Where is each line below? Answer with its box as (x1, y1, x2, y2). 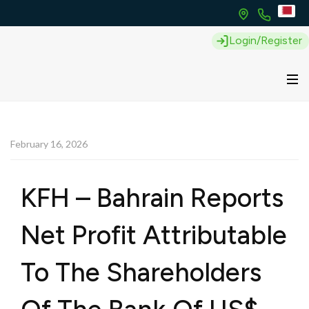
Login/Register (229, 33, 302, 47)
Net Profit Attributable (21, 219, 287, 251)
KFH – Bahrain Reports (21, 182, 283, 214)
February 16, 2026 (10, 138, 88, 150)
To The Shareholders (21, 257, 261, 288)
